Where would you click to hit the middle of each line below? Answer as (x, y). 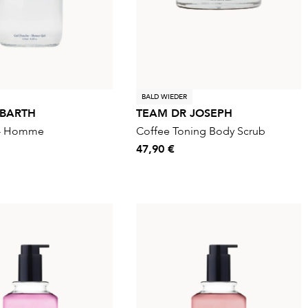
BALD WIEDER (164, 97)
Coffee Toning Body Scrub (201, 131)
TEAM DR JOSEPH (184, 113)
